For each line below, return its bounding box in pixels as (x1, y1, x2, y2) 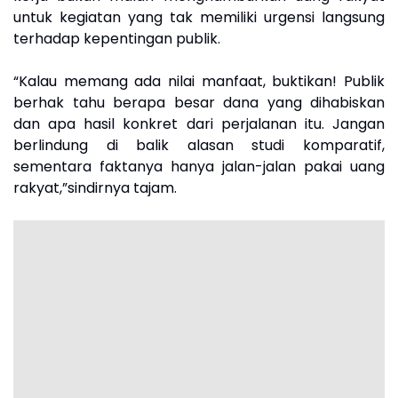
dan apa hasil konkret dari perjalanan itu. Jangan (13, 114, 385, 134)
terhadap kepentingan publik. (13, 28, 220, 49)
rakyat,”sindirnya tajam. (13, 178, 177, 198)
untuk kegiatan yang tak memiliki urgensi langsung (13, 7, 385, 28)
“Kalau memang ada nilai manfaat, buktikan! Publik (13, 71, 385, 92)
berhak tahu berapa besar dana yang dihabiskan (13, 92, 385, 113)
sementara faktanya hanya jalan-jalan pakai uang (13, 156, 385, 177)
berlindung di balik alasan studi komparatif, (13, 135, 385, 155)
